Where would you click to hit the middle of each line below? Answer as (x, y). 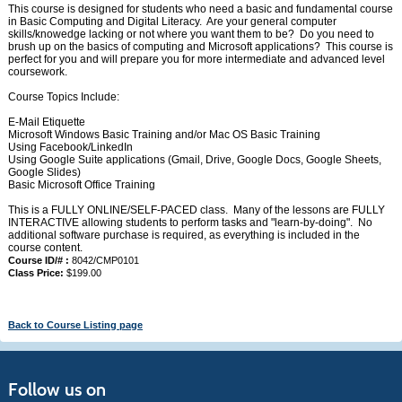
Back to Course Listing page (75, 325)
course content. (45, 248)
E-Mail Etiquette (46, 122)
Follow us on (57, 389)
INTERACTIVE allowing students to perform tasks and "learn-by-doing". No (190, 223)
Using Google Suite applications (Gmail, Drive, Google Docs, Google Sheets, (194, 160)
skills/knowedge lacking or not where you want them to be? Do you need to (191, 34)
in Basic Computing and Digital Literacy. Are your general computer (172, 22)
